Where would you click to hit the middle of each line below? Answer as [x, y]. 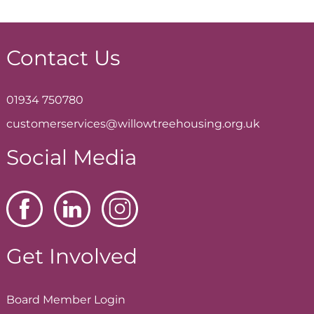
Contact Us [63, 58]
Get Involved [72, 255]
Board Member [50, 300]
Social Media [71, 157]
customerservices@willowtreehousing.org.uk [133, 124]
